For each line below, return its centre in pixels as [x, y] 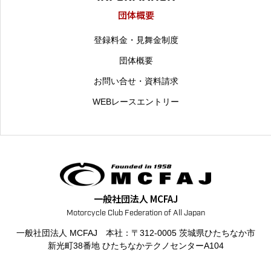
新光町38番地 [73, 246]
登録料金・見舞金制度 [136, 40]
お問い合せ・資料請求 [136, 81]
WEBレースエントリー [136, 102]
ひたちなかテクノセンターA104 [162, 246]
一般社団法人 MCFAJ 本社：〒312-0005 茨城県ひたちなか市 [135, 233]
